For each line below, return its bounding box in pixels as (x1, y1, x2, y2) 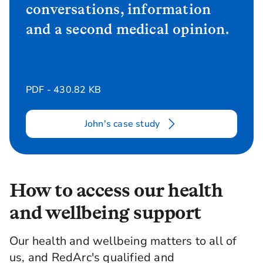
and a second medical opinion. (26, 21, 229, 38)
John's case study (84, 117, 160, 131)
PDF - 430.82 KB (26, 83, 101, 97)
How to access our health (9, 178, 222, 202)
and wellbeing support (9, 201, 201, 224)
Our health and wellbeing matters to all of (9, 233, 237, 249)
